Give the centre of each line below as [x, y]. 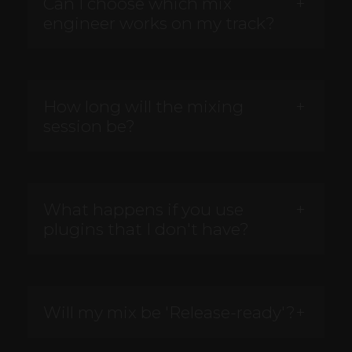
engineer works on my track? [159, 24]
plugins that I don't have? [146, 229]
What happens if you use [143, 210]
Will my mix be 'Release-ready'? [169, 313]
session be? [89, 126]
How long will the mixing [143, 107]
